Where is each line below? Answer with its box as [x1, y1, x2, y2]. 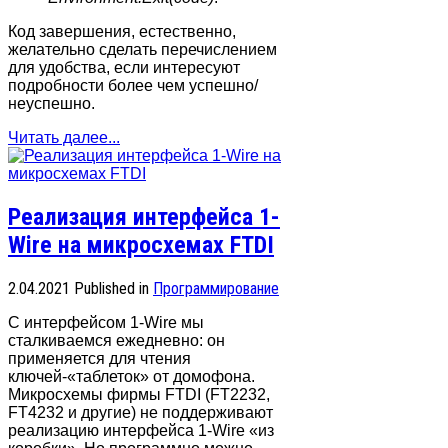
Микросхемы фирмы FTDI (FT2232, [8, 385, 270, 403]
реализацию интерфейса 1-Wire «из [8, 421, 274, 439]
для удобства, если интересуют [8, 58, 240, 76]
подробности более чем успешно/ [8, 76, 258, 94]
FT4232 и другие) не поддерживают [8, 403, 273, 421]
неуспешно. [8, 94, 95, 112]
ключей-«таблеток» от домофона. [8, 367, 255, 385]
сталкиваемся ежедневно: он [8, 331, 225, 349]
